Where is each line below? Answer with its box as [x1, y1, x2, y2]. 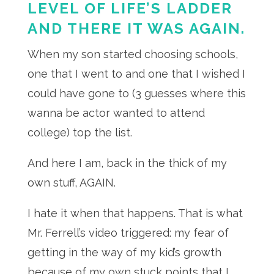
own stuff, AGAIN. [27, 176, 119, 189]
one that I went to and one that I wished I [27, 67, 245, 80]
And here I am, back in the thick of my [27, 157, 227, 169]
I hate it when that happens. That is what [27, 207, 243, 220]
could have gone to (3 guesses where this [27, 87, 246, 100]
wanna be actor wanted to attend [27, 106, 205, 119]
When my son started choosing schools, [27, 48, 238, 61]
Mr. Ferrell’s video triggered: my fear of [27, 226, 229, 239]
